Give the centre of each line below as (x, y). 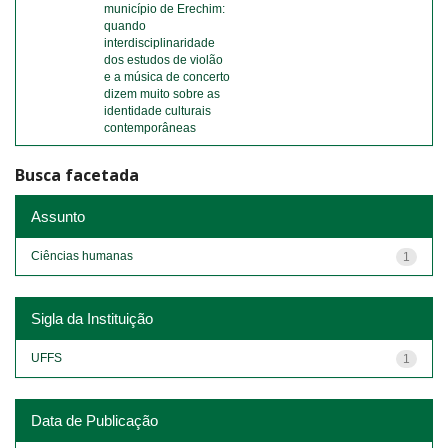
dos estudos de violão (163, 60)
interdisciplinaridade (159, 43)
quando (125, 26)
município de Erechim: (164, 9)
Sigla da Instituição (92, 318)
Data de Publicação (94, 420)
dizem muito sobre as (162, 94)
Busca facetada (77, 175)
